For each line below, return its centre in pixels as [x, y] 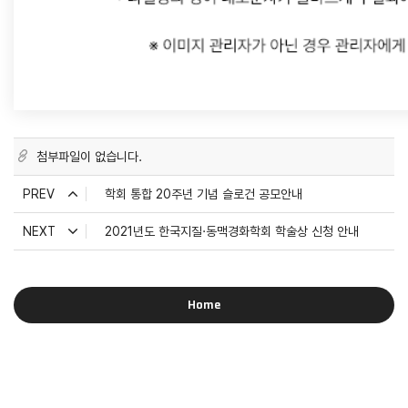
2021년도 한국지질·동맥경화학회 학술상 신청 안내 [232, 231]
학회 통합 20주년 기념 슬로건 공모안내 [204, 194]
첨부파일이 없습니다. [89, 157]
